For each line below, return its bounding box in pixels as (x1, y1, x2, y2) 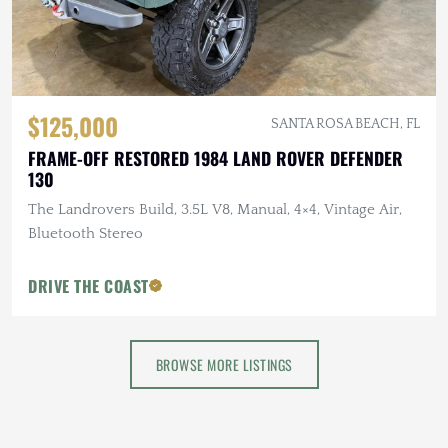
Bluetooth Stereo (28, 224, 143, 242)
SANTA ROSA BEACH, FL (271, 115, 420, 132)
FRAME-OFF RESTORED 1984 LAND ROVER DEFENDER (28, 144, 403, 171)
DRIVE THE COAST (28, 273, 149, 298)
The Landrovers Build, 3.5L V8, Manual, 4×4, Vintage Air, (28, 200, 402, 218)
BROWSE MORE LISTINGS (155, 353, 293, 375)
